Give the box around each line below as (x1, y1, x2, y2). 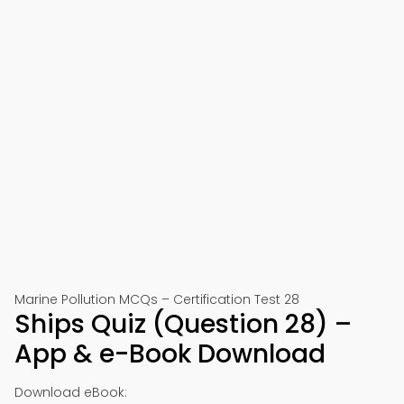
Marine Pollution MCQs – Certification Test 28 (14, 290, 299, 308)
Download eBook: (14, 383, 127, 401)
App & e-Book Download (14, 336, 326, 372)
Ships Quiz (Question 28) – (14, 307, 352, 342)
